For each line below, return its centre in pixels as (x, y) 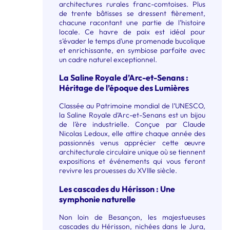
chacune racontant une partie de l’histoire (132, 22)
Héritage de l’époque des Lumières (124, 88)
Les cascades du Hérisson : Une (117, 189)
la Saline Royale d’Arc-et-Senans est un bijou (132, 115)
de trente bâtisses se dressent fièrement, (132, 13)
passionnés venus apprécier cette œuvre (132, 143)
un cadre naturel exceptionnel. (108, 59)
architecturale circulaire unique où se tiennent (132, 152)
